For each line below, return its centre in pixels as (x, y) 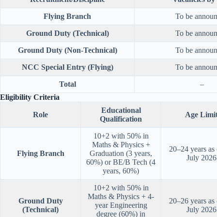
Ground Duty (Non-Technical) (67, 50)
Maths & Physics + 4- (121, 197)
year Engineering (121, 205)
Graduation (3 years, (121, 154)
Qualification (121, 119)
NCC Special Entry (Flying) (67, 67)
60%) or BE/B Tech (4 (121, 162)
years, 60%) (121, 171)
